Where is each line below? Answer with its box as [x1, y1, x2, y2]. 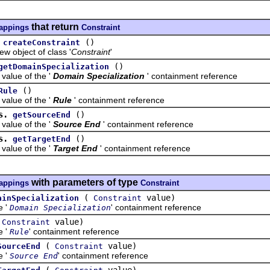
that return [29, 21, 81, 32]
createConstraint [3, 37, 80, 47]
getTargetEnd [13, 134, 71, 143]
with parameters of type [29, 177, 140, 187]
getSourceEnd [13, 110, 71, 119]
